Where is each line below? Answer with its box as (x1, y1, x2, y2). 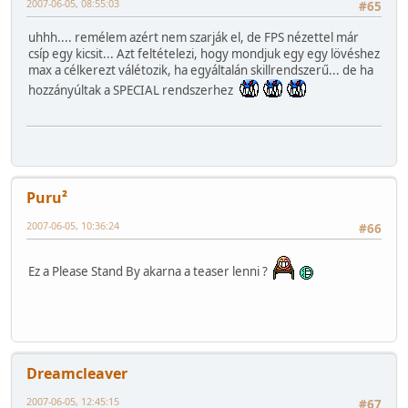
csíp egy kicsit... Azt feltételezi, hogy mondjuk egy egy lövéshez (28, 46, 380, 63)
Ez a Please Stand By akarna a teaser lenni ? (28, 262, 273, 280)
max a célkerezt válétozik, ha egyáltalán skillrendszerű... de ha (28, 62, 373, 79)
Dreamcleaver (26, 362, 127, 383)
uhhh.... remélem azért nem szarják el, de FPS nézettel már (28, 29, 359, 46)
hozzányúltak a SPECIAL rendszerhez (28, 82, 239, 99)
